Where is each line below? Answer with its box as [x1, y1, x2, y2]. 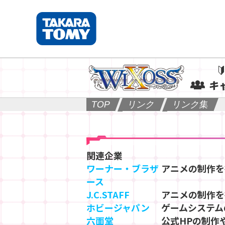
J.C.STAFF [86, 187, 130, 201]
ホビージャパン [86, 200, 150, 214]
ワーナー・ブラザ [86, 161, 159, 175]
